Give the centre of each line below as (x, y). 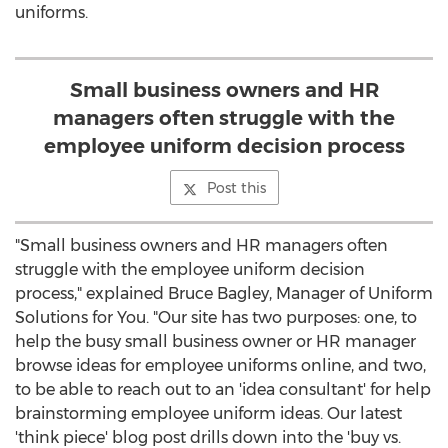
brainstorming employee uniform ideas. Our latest (208, 413)
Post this (236, 188)
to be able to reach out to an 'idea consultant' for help (223, 389)
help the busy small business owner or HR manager (215, 341)
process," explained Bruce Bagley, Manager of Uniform (224, 293)
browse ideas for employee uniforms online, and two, (220, 365)
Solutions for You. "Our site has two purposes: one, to (216, 317)
